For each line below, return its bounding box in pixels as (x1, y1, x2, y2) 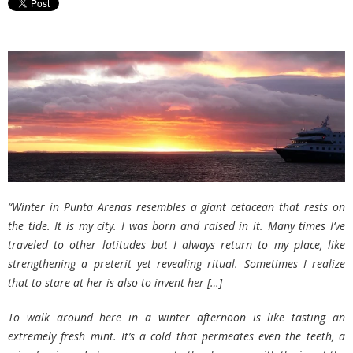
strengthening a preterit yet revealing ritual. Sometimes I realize (8, 256, 345, 272)
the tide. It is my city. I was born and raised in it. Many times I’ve (8, 218, 345, 234)
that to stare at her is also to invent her (8, 275, 207, 291)
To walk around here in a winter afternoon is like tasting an (8, 310, 345, 325)
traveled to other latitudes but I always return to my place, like (8, 237, 345, 253)
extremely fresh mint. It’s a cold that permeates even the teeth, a (8, 329, 345, 344)
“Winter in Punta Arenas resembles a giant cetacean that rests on (8, 199, 345, 215)
